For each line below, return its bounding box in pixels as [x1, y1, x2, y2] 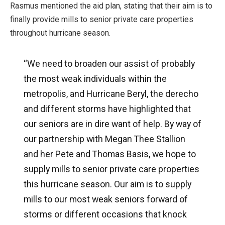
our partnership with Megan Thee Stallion [23, 134, 185, 145]
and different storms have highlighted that [23, 103, 191, 115]
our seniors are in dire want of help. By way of [23, 119, 201, 130]
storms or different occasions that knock [23, 209, 187, 220]
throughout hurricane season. [10, 28, 110, 38]
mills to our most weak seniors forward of [23, 194, 188, 205]
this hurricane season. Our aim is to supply [23, 179, 191, 190]
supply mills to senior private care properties [23, 164, 199, 175]
